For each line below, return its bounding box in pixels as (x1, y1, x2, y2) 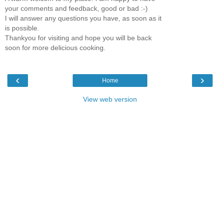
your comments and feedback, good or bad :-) (5, 4, 148, 12)
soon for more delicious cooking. (5, 43, 106, 52)
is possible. (5, 24, 39, 32)
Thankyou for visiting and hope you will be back (5, 33, 152, 42)
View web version (83, 95, 137, 104)
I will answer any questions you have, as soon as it (5, 14, 162, 22)
